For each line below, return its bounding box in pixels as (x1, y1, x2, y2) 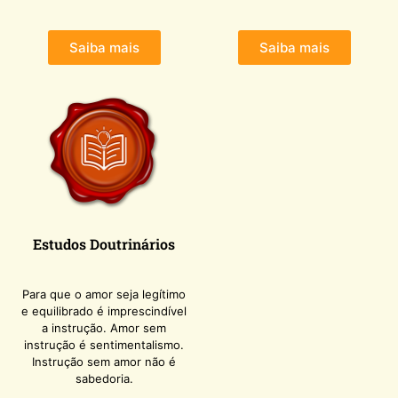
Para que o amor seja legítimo (22, 286, 186, 301)
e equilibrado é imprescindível (21, 303, 187, 318)
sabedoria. (75, 370, 133, 386)
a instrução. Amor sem (42, 320, 166, 335)
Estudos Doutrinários (33, 235, 175, 254)
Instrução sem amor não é (32, 354, 176, 369)
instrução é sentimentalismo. (24, 337, 184, 352)
